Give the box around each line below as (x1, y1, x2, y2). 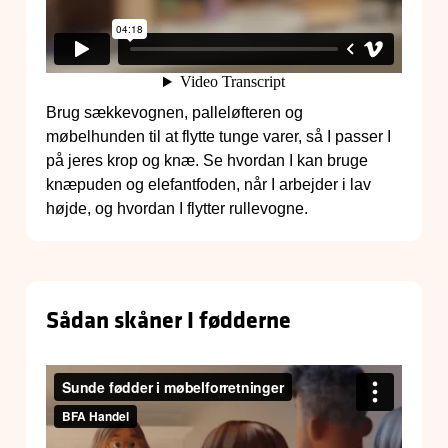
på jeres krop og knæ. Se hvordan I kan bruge (46, 152, 368, 170)
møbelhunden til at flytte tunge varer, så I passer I (46, 128, 391, 146)
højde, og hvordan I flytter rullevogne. (46, 200, 308, 218)
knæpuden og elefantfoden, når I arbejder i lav (46, 176, 371, 194)
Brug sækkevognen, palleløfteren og (46, 104, 303, 122)
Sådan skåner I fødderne (46, 303, 291, 336)
